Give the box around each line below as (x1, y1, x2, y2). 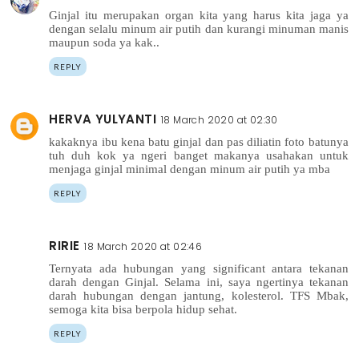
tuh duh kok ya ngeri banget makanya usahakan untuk (49, 148, 349, 162)
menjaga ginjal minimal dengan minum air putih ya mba (49, 162, 331, 175)
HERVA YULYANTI (49, 110, 157, 127)
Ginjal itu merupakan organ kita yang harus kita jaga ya (49, 9, 349, 22)
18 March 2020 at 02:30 (161, 112, 278, 127)
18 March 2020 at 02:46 (84, 239, 203, 253)
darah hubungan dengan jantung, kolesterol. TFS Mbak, (49, 288, 349, 302)
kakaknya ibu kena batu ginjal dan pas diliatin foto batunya (49, 135, 349, 148)
